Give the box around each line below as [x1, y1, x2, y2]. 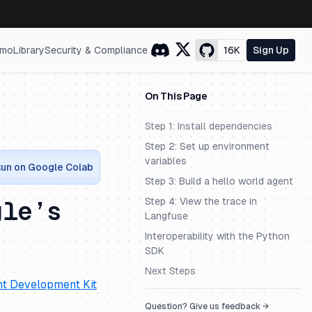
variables [145, 155, 187, 166]
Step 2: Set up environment [145, 141, 270, 152]
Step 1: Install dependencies [145, 120, 272, 132]
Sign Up [253, 45, 289, 56]
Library [13, 44, 45, 56]
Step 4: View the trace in [145, 196, 257, 207]
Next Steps [145, 265, 196, 276]
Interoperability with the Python [145, 231, 290, 242]
